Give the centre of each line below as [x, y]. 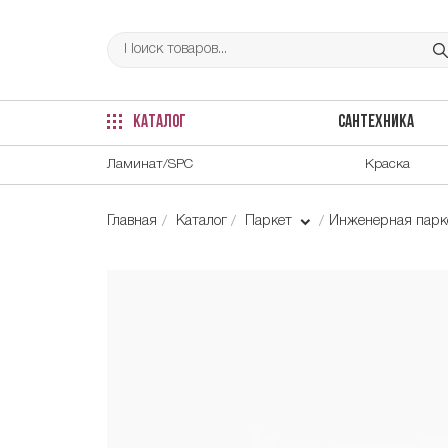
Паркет [271, 221]
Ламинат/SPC [150, 164]
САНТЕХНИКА [375, 123]
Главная [132, 221]
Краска [387, 164]
